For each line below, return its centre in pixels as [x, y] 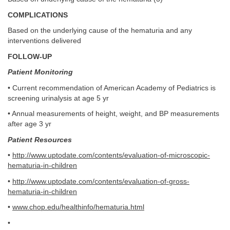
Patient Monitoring [40, 72]
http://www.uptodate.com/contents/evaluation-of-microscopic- [111, 155]
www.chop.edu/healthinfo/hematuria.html [78, 207]
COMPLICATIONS [38, 15]
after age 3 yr [30, 124]
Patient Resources [40, 140]
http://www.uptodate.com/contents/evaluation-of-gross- [101, 181]
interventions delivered [44, 41]
